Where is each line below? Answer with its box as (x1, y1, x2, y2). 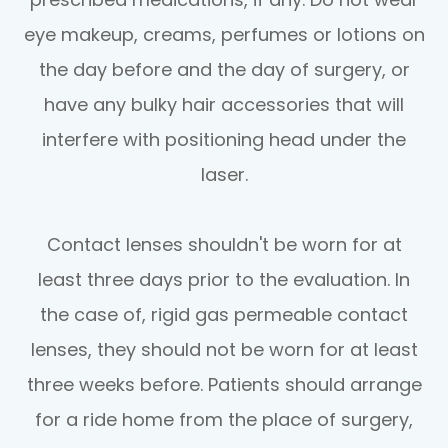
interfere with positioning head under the (42, 126, 406, 152)
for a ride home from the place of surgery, (35, 406, 413, 432)
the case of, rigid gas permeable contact (40, 301, 408, 327)
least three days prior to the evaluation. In (38, 266, 410, 292)
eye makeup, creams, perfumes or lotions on (23, 21, 425, 47)
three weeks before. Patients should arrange (26, 371, 422, 397)
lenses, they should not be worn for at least (30, 336, 418, 362)
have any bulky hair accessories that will (44, 91, 404, 117)
